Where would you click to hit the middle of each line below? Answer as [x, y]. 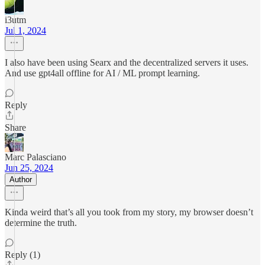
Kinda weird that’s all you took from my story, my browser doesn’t [129, 212]
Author [21, 180]
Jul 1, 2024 [25, 30]
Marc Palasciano [35, 157]
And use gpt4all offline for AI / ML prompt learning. [102, 73]
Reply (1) [22, 255]
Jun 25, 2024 [29, 168]
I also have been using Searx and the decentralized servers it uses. [127, 62]
